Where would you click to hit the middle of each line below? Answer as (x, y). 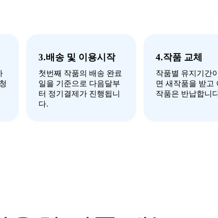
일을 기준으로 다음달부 (79, 83)
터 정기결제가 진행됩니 (79, 94)
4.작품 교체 (179, 57)
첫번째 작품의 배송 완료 (80, 73)
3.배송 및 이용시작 (77, 57)
